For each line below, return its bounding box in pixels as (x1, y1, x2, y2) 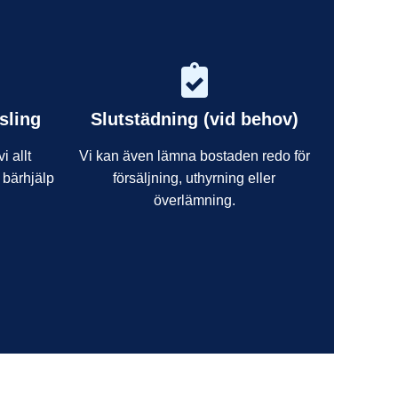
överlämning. (153, 192, 235, 208)
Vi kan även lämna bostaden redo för (78, 147, 310, 163)
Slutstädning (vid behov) (90, 108, 298, 129)
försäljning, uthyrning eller (113, 170, 275, 186)
